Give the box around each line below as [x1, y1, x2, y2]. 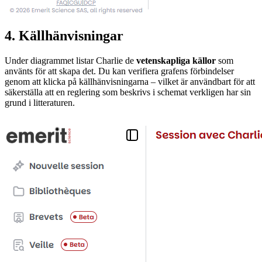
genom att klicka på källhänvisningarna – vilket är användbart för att [5, 76, 255, 87]
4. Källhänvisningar [5, 27, 123, 43]
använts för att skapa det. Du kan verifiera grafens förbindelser [5, 65, 234, 76]
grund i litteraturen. [5, 97, 75, 108]
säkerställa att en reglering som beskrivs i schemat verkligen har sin [5, 87, 251, 97]
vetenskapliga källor [136, 55, 216, 65]
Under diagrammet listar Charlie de [5, 55, 136, 65]
